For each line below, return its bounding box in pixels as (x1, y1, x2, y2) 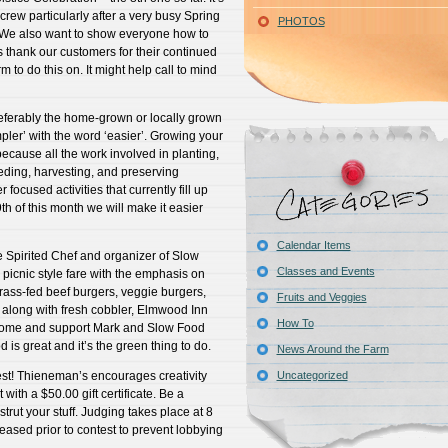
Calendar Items (276, 239, 351, 251)
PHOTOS (277, 15, 325, 27)
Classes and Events (276, 265, 375, 277)
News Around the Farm (276, 343, 389, 355)
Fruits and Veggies (276, 291, 367, 303)
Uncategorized (276, 369, 348, 381)
